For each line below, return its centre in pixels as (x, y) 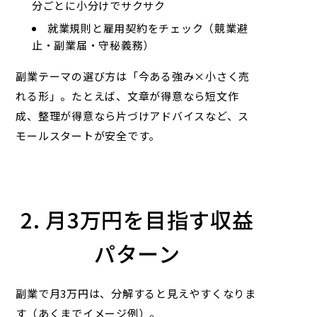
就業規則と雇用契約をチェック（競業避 (148, 28)
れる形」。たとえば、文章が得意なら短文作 (127, 96)
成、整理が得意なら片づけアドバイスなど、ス (133, 116)
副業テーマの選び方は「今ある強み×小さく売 (133, 76)
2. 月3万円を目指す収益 (137, 220)
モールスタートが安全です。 (88, 136)
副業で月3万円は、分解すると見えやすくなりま (136, 294)
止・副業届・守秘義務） (93, 45)
